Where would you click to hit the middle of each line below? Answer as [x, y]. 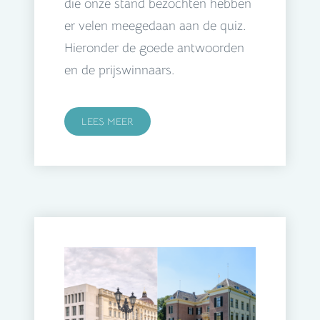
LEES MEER [107, 122]
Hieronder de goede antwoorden [154, 48]
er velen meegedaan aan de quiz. [155, 26]
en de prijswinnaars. [119, 70]
